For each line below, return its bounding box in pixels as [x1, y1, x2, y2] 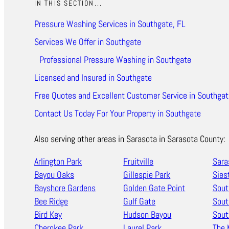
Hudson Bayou [123, 209, 172, 221]
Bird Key [34, 209, 62, 221]
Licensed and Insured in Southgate [34, 72, 152, 84]
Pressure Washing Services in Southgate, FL [34, 18, 186, 30]
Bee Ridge [34, 195, 68, 208]
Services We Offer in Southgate [34, 36, 142, 48]
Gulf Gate [123, 195, 156, 208]
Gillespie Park [123, 169, 171, 181]
